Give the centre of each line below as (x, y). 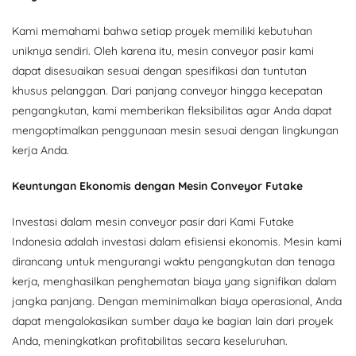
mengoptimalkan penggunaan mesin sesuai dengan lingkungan (175, 130)
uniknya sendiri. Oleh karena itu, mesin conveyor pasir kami (163, 50)
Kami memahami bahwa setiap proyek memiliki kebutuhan (162, 31)
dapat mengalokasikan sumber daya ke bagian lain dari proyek (172, 321)
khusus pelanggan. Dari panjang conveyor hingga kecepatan (167, 90)
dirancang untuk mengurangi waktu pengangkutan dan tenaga (173, 261)
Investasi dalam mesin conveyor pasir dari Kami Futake (153, 221)
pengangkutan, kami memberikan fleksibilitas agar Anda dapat (172, 110)
